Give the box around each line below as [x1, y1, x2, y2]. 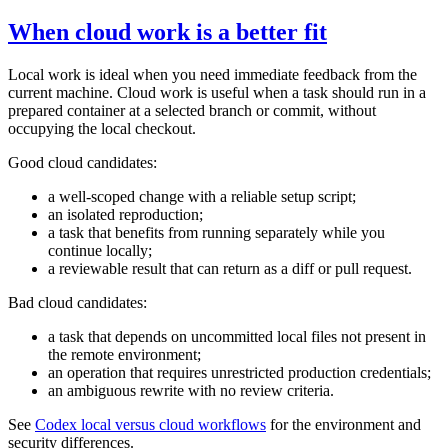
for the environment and [266, 416, 421, 434]
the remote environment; [48, 346, 201, 364]
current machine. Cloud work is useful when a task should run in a [8, 84, 426, 102]
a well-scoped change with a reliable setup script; [48, 188, 356, 206]
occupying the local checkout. [8, 120, 196, 138]
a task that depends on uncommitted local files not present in [48, 328, 426, 346]
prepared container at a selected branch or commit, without [8, 102, 376, 120]
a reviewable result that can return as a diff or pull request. [48, 260, 412, 278]
